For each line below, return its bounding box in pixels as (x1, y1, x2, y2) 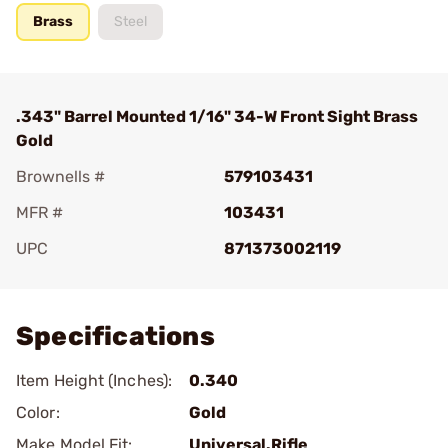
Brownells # (16, 167, 105, 186)
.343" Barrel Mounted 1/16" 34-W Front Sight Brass (16, 107, 418, 126)
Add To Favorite (44, 267, 162, 286)
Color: (16, 403, 60, 422)
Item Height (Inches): (16, 371, 173, 390)
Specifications (16, 321, 215, 352)
